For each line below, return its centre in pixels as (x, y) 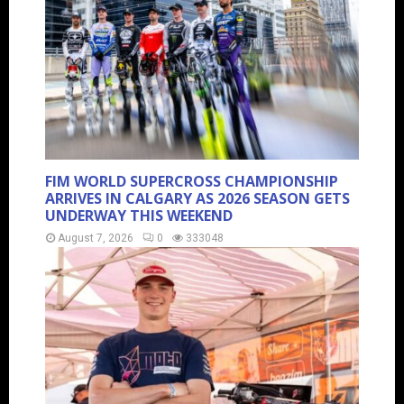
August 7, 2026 (96, 239)
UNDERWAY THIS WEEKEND (139, 216)
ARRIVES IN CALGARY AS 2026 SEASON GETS (197, 199)
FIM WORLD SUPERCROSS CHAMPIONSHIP (192, 182)
